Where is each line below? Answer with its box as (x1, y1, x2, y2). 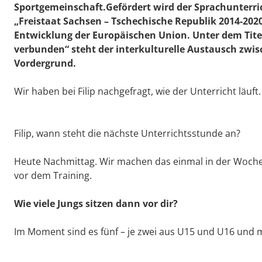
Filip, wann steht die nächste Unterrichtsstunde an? (14, 127, 240, 140)
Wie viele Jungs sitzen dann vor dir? (14, 197, 178, 211)
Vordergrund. (14, 57, 76, 70)
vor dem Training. (14, 169, 92, 182)
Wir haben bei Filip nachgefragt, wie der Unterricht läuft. (14, 85, 261, 98)
